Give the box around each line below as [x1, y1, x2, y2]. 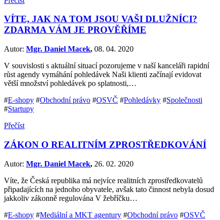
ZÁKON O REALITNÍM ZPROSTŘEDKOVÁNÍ [4, 139, 206, 150]
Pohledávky [124, 96, 161, 105]
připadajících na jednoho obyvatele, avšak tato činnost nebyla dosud [4, 185, 214, 193]
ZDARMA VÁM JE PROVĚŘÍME [4, 25, 146, 35]
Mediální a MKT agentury [40, 210, 121, 219]
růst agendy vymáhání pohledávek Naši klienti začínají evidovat [4, 70, 201, 79]
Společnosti [166, 96, 202, 105]
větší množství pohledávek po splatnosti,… [4, 79, 137, 88]
